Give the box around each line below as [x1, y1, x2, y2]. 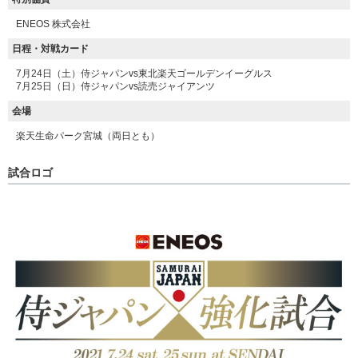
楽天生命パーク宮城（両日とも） [16, 130, 160, 141]
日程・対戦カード [12, 43, 89, 54]
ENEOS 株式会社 [16, 18, 90, 30]
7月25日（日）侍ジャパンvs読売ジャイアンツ [16, 81, 215, 92]
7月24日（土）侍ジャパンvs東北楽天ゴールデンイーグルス [16, 68, 272, 79]
